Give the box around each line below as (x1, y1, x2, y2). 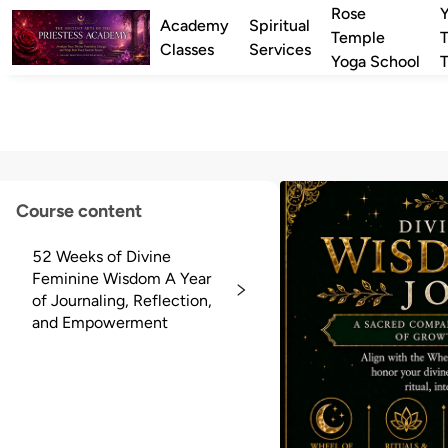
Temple (330, 27, 385, 47)
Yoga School (330, 51, 420, 71)
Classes (159, 39, 214, 59)
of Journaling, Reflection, (32, 291, 212, 310)
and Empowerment (32, 313, 168, 332)
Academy (159, 15, 229, 35)
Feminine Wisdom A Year (32, 269, 211, 288)
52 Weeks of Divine (32, 247, 171, 266)
